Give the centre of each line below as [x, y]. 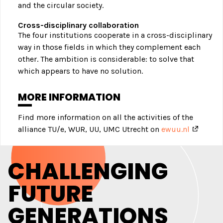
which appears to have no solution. [80, 71]
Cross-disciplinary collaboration [78, 25]
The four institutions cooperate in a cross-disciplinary [115, 35]
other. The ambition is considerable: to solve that [106, 59]
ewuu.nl [175, 129]
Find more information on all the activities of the [106, 117]
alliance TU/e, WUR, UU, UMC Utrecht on [90, 129]
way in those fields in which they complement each [109, 47]
